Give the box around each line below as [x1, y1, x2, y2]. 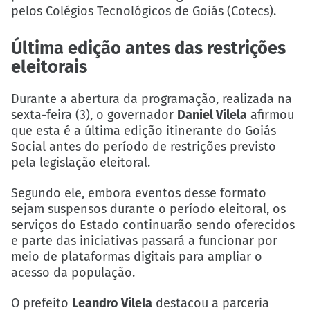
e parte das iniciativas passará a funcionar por [11, 232, 277, 248]
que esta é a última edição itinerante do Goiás [11, 122, 276, 138]
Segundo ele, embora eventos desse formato [11, 185, 266, 201]
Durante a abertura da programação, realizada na [11, 91, 292, 107]
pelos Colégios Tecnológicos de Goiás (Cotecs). [11, 3, 276, 19]
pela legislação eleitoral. [11, 154, 150, 170]
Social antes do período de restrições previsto [11, 138, 276, 154]
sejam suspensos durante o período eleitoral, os [11, 201, 286, 217]
